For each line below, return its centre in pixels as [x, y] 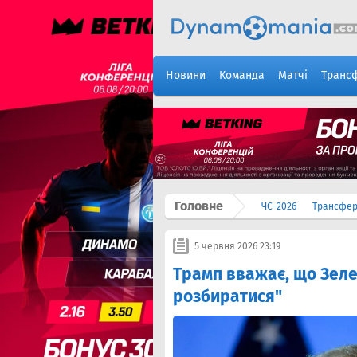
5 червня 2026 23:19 [237, 246]
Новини [186, 75]
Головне [199, 206]
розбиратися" [228, 296]
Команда [242, 75]
